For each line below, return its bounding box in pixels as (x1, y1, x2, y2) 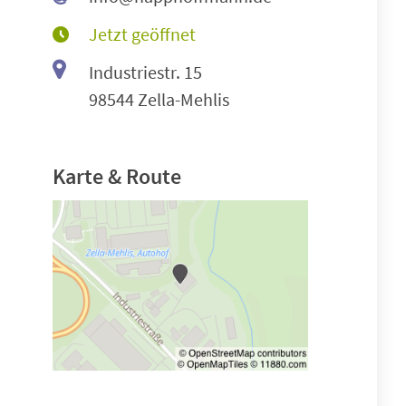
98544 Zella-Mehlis (89, 88, 229, 111)
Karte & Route (53, 162, 181, 190)
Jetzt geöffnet (89, 23, 196, 45)
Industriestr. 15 (89, 61, 202, 83)
